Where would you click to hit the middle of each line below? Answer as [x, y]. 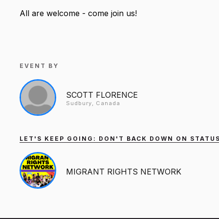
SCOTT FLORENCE [102, 95]
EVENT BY [39, 66]
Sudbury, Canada [93, 103]
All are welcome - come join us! [78, 13]
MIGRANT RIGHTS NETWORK [124, 171]
